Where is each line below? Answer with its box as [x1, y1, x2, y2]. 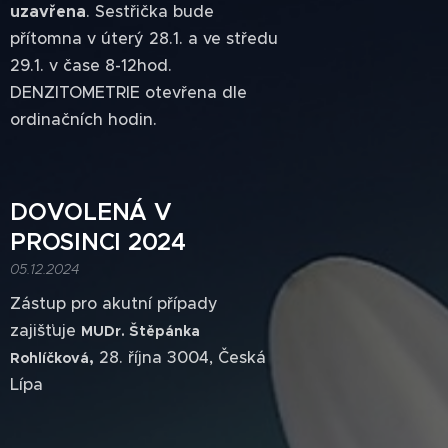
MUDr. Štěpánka [81, 322, 200, 340]
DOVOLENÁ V [10, 197, 172, 227]
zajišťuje [10, 320, 81, 340]
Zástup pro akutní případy [10, 293, 218, 313]
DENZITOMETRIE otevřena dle [10, 82, 247, 102]
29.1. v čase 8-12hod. [10, 55, 172, 75]
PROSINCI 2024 [10, 227, 186, 257]
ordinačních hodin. [10, 109, 157, 129]
